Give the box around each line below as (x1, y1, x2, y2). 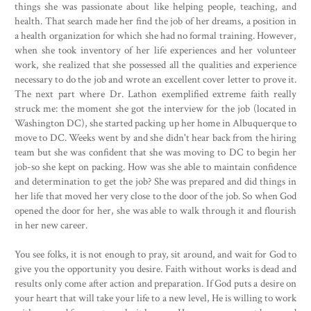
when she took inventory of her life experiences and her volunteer (15, 43, 296, 58)
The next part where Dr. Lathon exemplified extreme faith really (15, 87, 296, 101)
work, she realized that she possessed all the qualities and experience (15, 58, 296, 72)
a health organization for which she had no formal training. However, (15, 28, 296, 43)
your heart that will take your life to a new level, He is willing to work (15, 291, 296, 305)
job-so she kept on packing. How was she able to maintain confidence (15, 160, 296, 174)
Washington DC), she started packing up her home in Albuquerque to (15, 116, 296, 131)
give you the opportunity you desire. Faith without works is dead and (15, 262, 296, 276)
